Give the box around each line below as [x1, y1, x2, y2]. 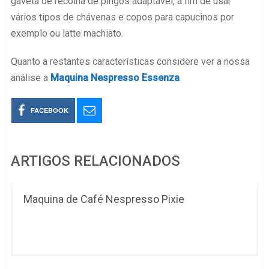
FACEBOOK [31, 106, 69, 115]
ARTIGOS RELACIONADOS [10, 153, 180, 169]
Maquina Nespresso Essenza [50, 72, 180, 83]
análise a [10, 72, 50, 83]
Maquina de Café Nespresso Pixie [23, 193, 184, 205]
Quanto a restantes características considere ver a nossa [10, 56, 250, 67]
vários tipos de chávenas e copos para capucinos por [10, 11, 234, 23]
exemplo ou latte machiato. [10, 28, 123, 39]
